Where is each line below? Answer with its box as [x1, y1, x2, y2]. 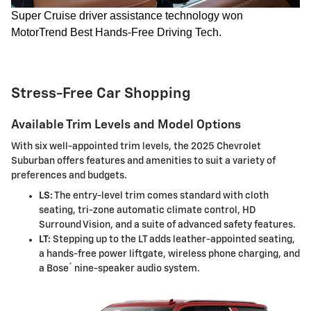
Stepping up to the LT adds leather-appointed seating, [51, 235, 295, 245]
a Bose [39, 264, 69, 274]
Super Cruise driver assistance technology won [11, 9, 243, 22]
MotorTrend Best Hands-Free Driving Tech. [11, 26, 221, 38]
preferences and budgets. [11, 171, 127, 181]
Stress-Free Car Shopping [11, 86, 191, 101]
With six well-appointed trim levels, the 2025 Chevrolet [11, 142, 261, 152]
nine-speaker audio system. [72, 264, 200, 274]
